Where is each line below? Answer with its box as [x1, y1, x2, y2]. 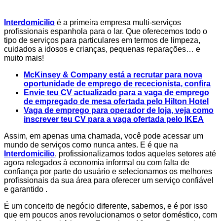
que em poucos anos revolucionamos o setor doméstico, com [4, 211, 217, 220]
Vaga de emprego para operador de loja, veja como [24, 106, 214, 115]
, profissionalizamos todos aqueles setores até [55, 149, 216, 158]
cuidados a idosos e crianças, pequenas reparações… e [4, 45, 200, 54]
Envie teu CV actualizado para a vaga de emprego [24, 88, 209, 97]
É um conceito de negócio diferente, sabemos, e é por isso [4, 202, 208, 211]
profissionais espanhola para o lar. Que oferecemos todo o [4, 27, 207, 36]
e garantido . [4, 185, 47, 194]
